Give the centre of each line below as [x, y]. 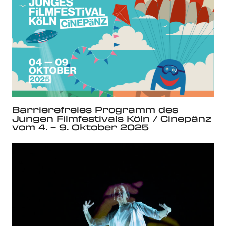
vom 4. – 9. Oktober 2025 [80, 127]
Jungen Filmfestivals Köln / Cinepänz [112, 118]
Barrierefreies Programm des [95, 109]
